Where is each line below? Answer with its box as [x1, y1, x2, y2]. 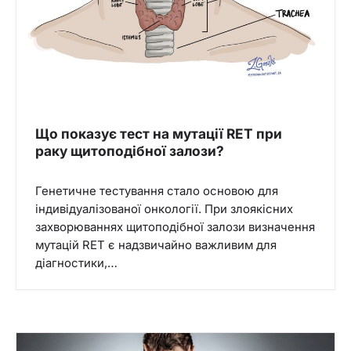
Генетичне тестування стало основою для [35, 184, 278, 199]
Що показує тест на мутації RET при [35, 125, 282, 143]
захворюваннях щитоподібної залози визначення [35, 220, 315, 235]
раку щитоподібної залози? [35, 143, 224, 160]
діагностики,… [35, 256, 118, 271]
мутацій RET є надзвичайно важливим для [35, 238, 277, 253]
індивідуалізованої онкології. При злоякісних [35, 202, 293, 217]
